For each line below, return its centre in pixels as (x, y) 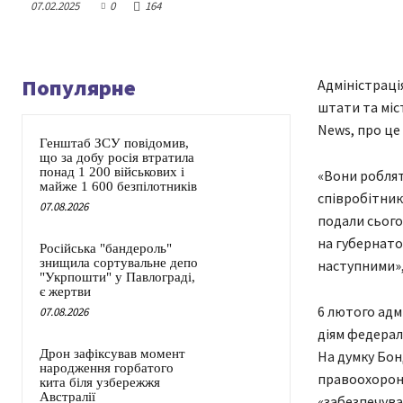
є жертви (65, 292)
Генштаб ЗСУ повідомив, (114, 143)
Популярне (79, 88)
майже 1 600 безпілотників (118, 187)
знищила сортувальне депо (119, 263)
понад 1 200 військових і (112, 172)
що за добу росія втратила (117, 158)
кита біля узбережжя (100, 383)
